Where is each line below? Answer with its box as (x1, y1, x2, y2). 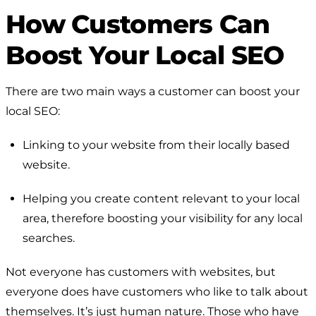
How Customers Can (6, 8, 270, 39)
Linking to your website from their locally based (23, 138, 290, 152)
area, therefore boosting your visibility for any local (23, 211, 303, 225)
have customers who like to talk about (89, 284, 308, 298)
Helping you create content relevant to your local (23, 191, 300, 205)
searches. (23, 231, 75, 245)
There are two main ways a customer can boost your (6, 84, 300, 98)
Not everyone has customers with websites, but (6, 265, 276, 279)
